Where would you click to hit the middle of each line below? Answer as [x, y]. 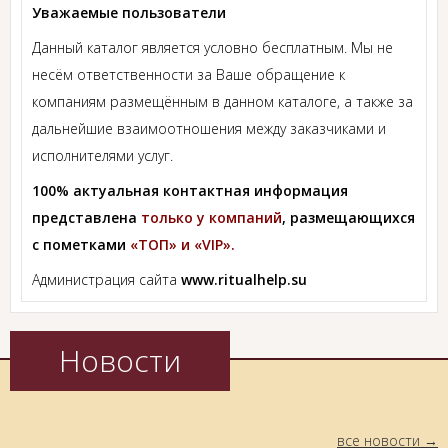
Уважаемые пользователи [129, 13]
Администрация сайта [106, 280]
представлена [86, 218]
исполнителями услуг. [102, 156]
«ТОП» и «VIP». [182, 245]
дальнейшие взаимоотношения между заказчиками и [209, 129]
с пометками [81, 245]
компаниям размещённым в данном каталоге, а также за [222, 102]
